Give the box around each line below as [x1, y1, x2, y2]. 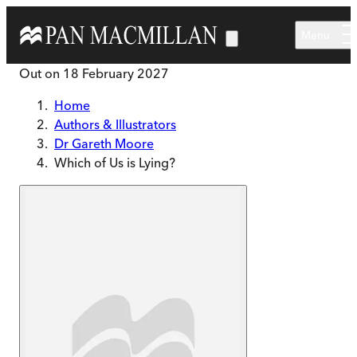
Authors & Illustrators [54, 116, 176, 132]
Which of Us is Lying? [54, 155, 175, 171]
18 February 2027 [63, 65, 169, 81]
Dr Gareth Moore [54, 135, 154, 151]
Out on [19, 65, 63, 81]
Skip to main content [6, 7, 124, 23]
